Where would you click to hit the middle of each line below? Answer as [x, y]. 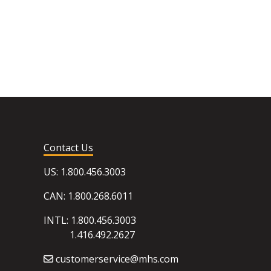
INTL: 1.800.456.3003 [90, 220]
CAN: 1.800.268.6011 [88, 196]
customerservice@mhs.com [117, 259]
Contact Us [68, 148]
